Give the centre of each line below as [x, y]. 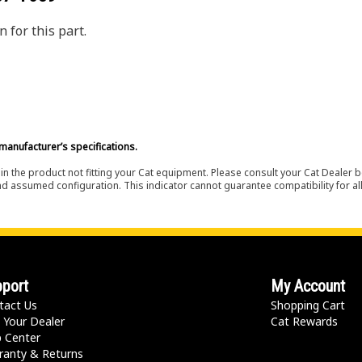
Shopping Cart [308, 305]
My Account [308, 286]
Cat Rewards [305, 321]
